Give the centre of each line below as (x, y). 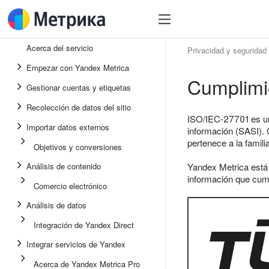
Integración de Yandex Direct (84, 225)
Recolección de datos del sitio (79, 107)
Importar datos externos (68, 127)
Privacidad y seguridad (227, 50)
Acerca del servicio (60, 48)
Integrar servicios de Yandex (76, 244)
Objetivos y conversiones (78, 147)
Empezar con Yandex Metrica (78, 68)
